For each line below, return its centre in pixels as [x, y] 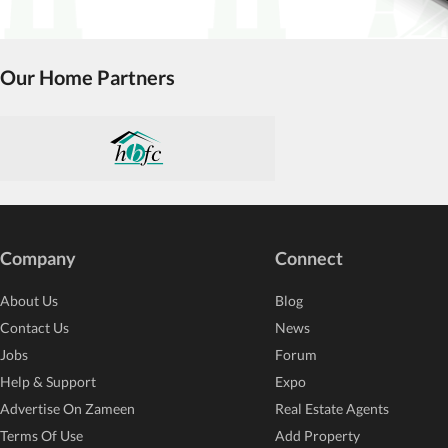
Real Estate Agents [332, 408]
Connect [309, 258]
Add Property [317, 435]
